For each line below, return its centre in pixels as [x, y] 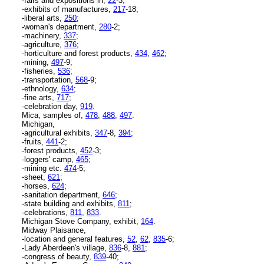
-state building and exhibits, [70, 203]
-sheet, [35, 177]
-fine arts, [39, 97]
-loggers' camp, [49, 159]
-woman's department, [60, 27]
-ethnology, [42, 88]
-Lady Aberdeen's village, [65, 247]
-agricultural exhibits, [58, 133]
